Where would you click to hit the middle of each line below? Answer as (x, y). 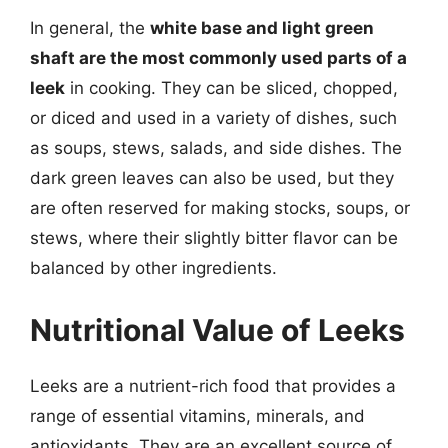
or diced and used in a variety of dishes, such (213, 118)
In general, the (90, 28)
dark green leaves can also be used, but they (212, 178)
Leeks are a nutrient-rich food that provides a (213, 385)
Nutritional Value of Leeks (217, 329)
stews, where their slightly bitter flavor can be (214, 238)
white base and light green (262, 28)
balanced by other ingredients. (153, 268)
